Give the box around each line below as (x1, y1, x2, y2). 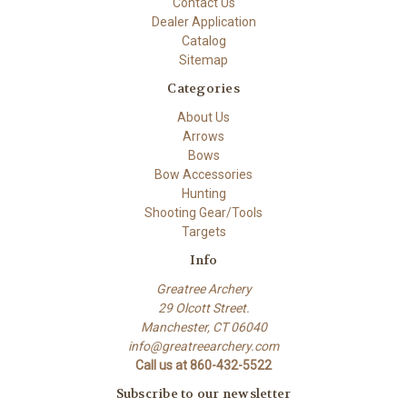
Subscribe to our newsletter (115, 384, 292, 402)
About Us (177, 109, 230, 124)
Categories (167, 79, 240, 96)
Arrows (183, 128, 224, 144)
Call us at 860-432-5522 (135, 357, 272, 372)
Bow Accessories (154, 166, 253, 182)
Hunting (181, 185, 226, 201)
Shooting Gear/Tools (144, 204, 263, 220)
